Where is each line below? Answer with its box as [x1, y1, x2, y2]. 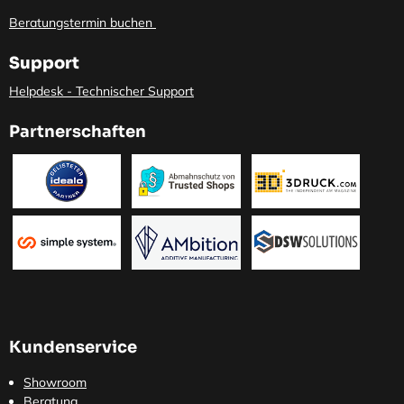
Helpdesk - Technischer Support [9, 83, 194, 100]
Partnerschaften [9, 122, 146, 142]
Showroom [23, 374, 87, 391]
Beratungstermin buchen [9, 14, 152, 32]
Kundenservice [9, 337, 141, 358]
